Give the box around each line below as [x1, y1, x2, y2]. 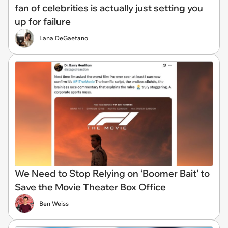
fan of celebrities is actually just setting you [15, 2, 203, 14]
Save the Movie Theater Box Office [15, 181, 166, 193]
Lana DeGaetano [39, 34, 88, 42]
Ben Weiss [39, 199, 69, 207]
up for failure [15, 16, 71, 28]
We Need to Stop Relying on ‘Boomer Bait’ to [15, 167, 210, 179]
